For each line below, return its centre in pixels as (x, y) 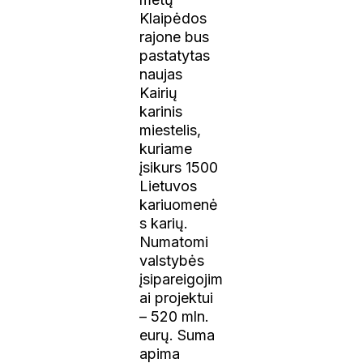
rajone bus (175, 36)
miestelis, (171, 130)
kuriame (166, 148)
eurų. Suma (177, 335)
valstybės (172, 260)
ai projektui (177, 297)
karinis (161, 111)
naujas (161, 74)
